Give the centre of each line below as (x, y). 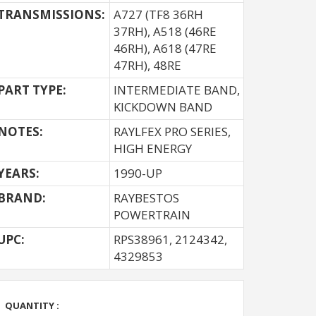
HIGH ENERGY (153, 148)
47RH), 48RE (147, 65)
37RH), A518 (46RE (165, 31)
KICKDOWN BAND (163, 107)
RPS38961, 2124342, (170, 239)
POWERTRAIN (152, 215)
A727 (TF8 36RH (158, 14)
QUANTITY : (32, 305)
